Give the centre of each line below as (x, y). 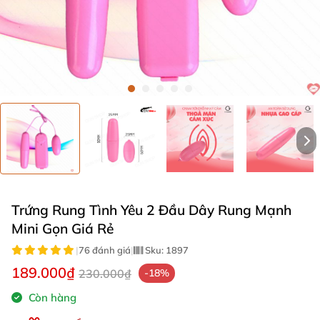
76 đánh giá (105, 250)
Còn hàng (51, 297)
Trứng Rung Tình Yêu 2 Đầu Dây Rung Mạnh (151, 210)
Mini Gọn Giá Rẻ (62, 229)
